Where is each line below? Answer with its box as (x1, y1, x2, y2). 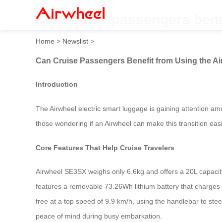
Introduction (36, 80, 78, 89)
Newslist (62, 37, 88, 45)
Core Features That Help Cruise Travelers (36, 143, 174, 152)
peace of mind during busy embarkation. (36, 212, 162, 221)
